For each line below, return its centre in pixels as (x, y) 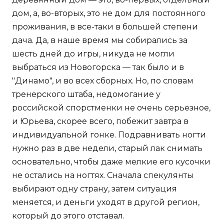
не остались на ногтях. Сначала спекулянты (103, 175)
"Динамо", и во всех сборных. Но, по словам (103, 81)
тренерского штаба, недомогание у (86, 94)
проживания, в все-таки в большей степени (105, 27)
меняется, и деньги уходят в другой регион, (106, 202)
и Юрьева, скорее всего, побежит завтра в (100, 121)
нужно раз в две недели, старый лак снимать (107, 148)
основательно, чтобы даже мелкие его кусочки (111, 162)
